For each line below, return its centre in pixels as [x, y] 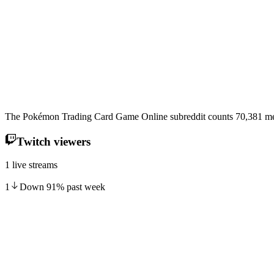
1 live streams [31, 165]
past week [85, 187]
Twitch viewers [53, 141]
